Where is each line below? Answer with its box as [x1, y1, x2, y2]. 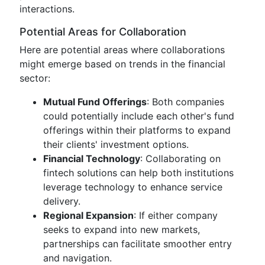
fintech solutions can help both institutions [43, 167, 234, 179]
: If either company [134, 209, 218, 221]
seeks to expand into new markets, [43, 224, 200, 235]
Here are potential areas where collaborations [20, 44, 225, 56]
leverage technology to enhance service [43, 181, 222, 193]
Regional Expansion [43, 209, 134, 221]
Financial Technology [43, 153, 140, 164]
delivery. [43, 195, 80, 207]
